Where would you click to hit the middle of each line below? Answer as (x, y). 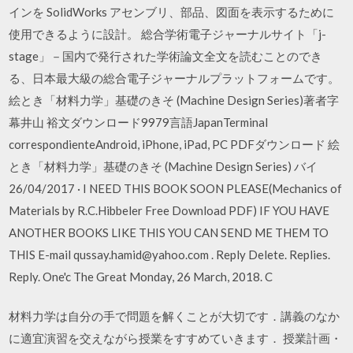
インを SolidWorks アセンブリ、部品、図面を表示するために (172, 11)
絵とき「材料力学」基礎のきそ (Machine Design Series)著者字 (174, 100)
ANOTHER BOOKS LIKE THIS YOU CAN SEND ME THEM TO (169, 232)
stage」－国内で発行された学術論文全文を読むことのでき (166, 56)
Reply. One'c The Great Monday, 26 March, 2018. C (141, 276)
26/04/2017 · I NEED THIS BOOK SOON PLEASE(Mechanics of (176, 188)
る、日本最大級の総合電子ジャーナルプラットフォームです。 (175, 78)
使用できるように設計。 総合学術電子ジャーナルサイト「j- (168, 33)
